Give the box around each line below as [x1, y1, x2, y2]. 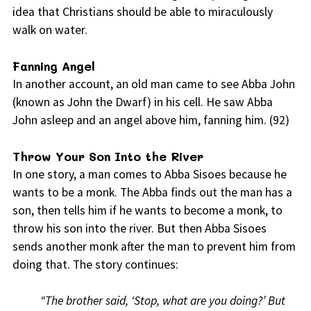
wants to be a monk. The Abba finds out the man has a [12, 185, 292, 201]
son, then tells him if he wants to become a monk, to [12, 203, 283, 219]
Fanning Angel [12, 58, 95, 74]
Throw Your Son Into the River [12, 149, 203, 165]
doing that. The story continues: [12, 257, 178, 273]
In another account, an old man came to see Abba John [12, 76, 295, 92]
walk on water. [12, 22, 87, 38]
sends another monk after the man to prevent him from [12, 239, 296, 255]
